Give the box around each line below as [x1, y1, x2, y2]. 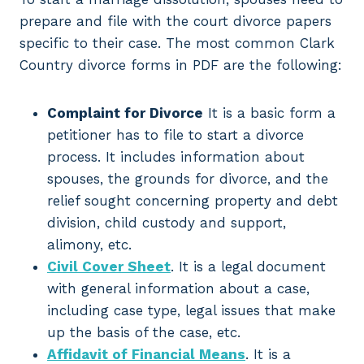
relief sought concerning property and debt [47, 193, 338, 210]
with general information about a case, [47, 280, 310, 297]
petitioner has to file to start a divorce [47, 127, 304, 144]
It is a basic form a [203, 105, 336, 122]
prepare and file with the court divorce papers [19, 13, 331, 30]
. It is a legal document [171, 258, 326, 275]
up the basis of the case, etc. [47, 324, 240, 341]
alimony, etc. [47, 236, 132, 253]
